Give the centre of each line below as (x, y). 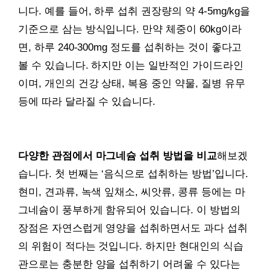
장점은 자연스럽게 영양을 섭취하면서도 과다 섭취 (133, 228)
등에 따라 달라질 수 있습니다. (87, 101)
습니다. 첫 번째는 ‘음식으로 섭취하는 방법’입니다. (133, 174)
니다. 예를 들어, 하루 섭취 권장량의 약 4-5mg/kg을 (134, 11)
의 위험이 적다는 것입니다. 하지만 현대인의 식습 (131, 246)
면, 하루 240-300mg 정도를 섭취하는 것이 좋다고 (130, 47)
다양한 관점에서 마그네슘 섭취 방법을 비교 (118, 155)
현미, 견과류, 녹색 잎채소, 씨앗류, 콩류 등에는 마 (132, 192)
